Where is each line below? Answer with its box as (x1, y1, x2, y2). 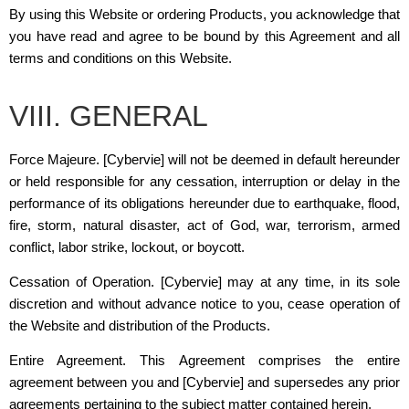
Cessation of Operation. (9, 273, 161, 289)
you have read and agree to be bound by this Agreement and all (9, 28, 400, 45)
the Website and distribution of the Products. (9, 317, 270, 333)
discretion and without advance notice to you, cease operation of (9, 295, 400, 311)
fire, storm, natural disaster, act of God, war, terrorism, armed (9, 216, 400, 233)
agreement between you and (9, 374, 183, 391)
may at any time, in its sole (227, 273, 400, 289)
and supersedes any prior (247, 374, 400, 391)
